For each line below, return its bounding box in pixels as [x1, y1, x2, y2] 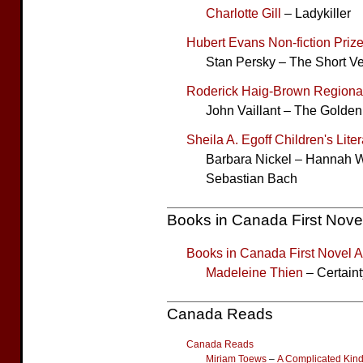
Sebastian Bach [206, 171, 297, 186]
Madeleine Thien [206, 265, 303, 280]
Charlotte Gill [206, 6, 281, 20]
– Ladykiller [281, 6, 351, 20]
